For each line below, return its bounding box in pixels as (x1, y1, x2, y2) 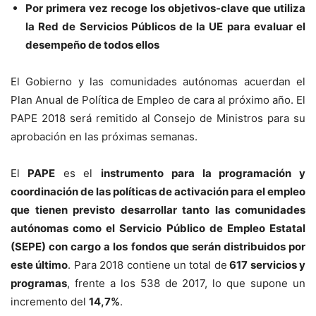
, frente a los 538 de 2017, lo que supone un (67, 276, 305, 290)
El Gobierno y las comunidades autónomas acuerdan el (11, 74, 305, 88)
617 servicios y (226, 257, 306, 272)
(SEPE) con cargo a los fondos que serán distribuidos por (11, 239, 305, 253)
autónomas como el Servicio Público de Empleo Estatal (11, 221, 305, 235)
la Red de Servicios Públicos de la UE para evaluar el (25, 19, 305, 33)
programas (11, 276, 67, 290)
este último (11, 257, 68, 272)
